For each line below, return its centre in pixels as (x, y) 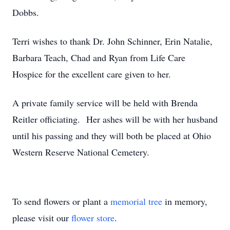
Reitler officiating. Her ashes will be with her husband (115, 119)
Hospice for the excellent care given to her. (92, 74)
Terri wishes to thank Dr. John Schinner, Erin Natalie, (112, 41)
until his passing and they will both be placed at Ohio (112, 136)
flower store (93, 218)
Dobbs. (26, 12)
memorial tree (136, 201)
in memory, (185, 201)
